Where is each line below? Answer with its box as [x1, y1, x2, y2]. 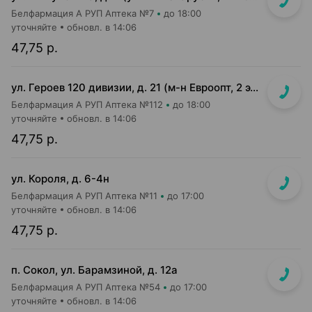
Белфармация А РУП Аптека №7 [11, 8, 154, 19]
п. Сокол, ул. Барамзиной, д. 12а [11, 263, 178, 276]
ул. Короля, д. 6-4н [11, 172, 109, 185]
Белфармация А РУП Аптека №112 [11, 99, 163, 110]
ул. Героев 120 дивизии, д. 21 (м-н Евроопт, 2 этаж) [250, 81, 258, 94]
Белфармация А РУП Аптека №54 [11, 281, 160, 292]
